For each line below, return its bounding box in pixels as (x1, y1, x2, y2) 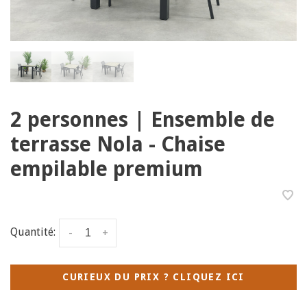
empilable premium (10, 156, 203, 181)
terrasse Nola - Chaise (10, 132, 225, 156)
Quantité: (10, 225, 56, 238)
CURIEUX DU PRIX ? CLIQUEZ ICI (62, 271, 245, 282)
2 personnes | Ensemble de (10, 107, 275, 132)
